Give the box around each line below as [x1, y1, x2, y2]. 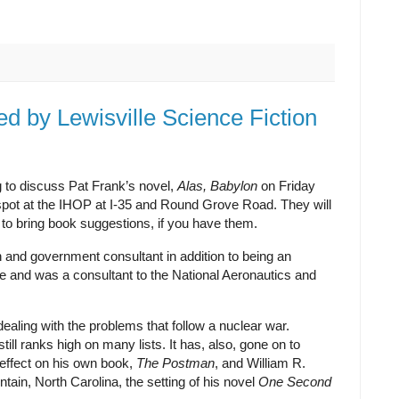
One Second [258, 374, 331, 390]
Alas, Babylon [177, 178, 261, 194]
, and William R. [215, 355, 305, 371]
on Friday [261, 178, 315, 194]
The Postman [136, 355, 215, 371]
